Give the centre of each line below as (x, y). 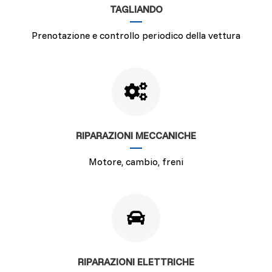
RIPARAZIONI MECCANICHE (136, 135)
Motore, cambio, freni (136, 161)
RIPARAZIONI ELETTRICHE (136, 262)
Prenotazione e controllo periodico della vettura (136, 35)
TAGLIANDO (136, 9)
